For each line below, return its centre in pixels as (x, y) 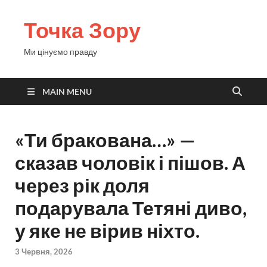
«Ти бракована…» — (105, 140)
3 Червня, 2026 (44, 252)
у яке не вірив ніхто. (107, 230)
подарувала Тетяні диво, (131, 208)
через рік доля (82, 185)
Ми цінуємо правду (60, 52)
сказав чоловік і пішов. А (130, 162)
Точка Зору (82, 30)
